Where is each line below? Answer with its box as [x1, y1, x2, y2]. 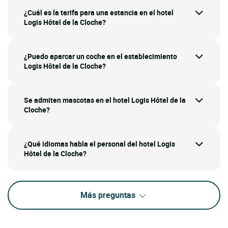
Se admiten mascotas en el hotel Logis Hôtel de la [24, 95, 186, 105]
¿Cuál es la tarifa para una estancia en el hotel [24, 8, 174, 18]
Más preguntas [80, 189, 137, 201]
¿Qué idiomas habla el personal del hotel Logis [24, 139, 175, 149]
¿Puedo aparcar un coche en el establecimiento [24, 51, 177, 62]
